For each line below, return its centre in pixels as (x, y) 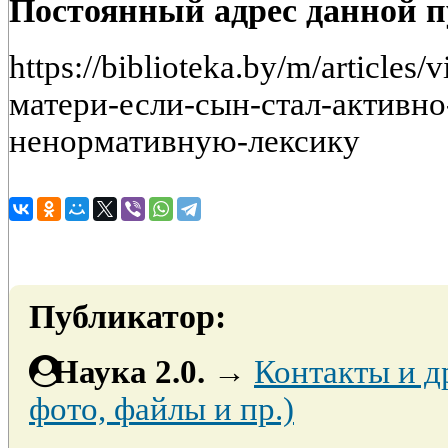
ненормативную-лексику (184, 140)
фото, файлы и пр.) (161, 409)
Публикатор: (127, 316)
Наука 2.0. (129, 372)
